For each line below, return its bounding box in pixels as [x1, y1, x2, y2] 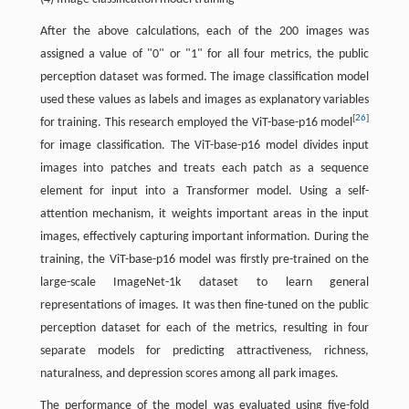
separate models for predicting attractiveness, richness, [39, 343, 370, 358]
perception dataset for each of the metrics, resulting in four [39, 320, 370, 335]
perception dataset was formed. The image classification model [39, 69, 370, 84]
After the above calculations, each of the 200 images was [39, 24, 370, 38]
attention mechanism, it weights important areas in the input [39, 206, 370, 221]
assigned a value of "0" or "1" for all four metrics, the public [39, 47, 370, 61]
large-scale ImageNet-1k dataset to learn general [39, 275, 370, 289]
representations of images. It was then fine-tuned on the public [39, 298, 370, 312]
